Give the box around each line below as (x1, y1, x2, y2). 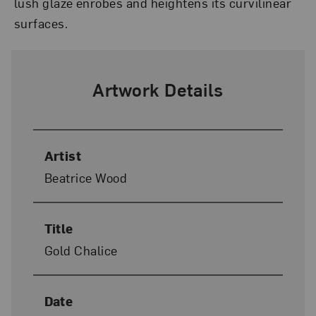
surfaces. (13, 15, 68, 32)
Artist (44, 147, 82, 164)
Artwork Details (92, 77, 224, 101)
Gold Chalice (44, 241, 118, 258)
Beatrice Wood (44, 169, 128, 186)
